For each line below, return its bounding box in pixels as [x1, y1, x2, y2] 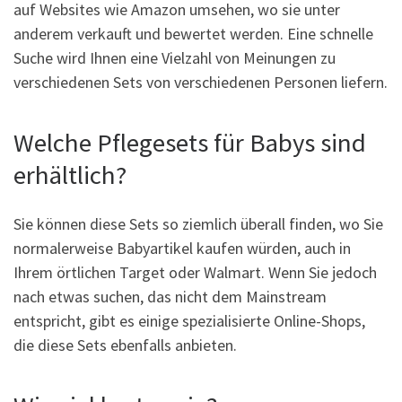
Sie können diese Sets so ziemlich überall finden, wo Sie [13, 213, 383, 234]
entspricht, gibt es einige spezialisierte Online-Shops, [13, 310, 365, 331]
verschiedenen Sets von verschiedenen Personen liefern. [13, 72, 388, 93]
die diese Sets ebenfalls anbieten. [13, 334, 237, 355]
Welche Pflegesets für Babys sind [13, 127, 366, 160]
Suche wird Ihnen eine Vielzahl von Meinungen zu [13, 48, 336, 69]
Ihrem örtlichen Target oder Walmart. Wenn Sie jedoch [13, 261, 377, 283]
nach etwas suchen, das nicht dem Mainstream [13, 285, 327, 307]
